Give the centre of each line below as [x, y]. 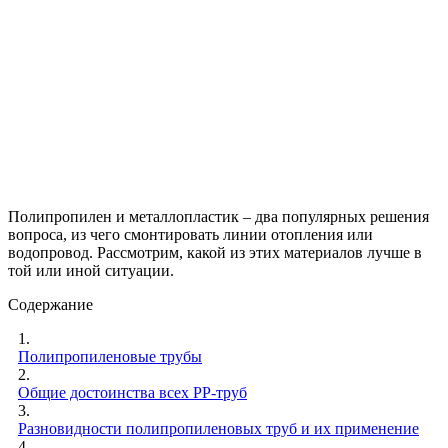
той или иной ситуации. [91, 270]
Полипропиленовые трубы [110, 356]
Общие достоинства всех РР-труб [132, 392]
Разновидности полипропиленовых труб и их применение [218, 428]
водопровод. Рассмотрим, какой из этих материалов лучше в [215, 252]
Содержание [50, 304]
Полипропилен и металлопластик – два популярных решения [218, 216]
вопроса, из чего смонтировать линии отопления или [190, 234]
